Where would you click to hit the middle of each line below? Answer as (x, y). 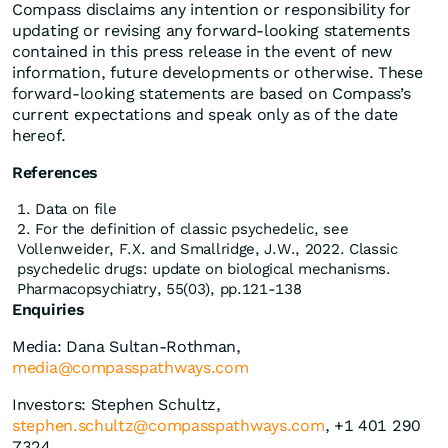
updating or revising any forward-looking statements (211, 31)
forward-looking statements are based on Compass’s (211, 94)
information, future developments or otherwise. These (217, 73)
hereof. (39, 136)
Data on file (76, 209)
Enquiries (48, 310)
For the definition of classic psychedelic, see (192, 229)
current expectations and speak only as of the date (205, 115)
